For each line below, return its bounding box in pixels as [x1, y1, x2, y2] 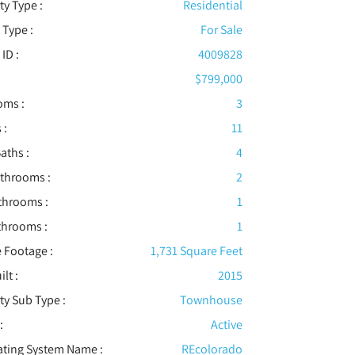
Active [210, 315, 242, 333]
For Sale [200, 21, 242, 38]
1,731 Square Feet [150, 242, 242, 259]
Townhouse [179, 291, 242, 308]
